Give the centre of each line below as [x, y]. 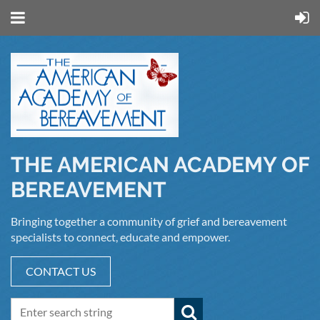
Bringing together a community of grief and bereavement [149, 221]
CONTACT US [61, 271]
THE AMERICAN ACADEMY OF [160, 165]
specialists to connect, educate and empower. [120, 237]
